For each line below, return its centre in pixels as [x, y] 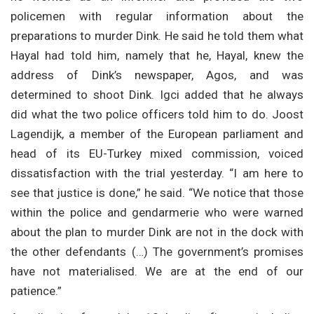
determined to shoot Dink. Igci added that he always [157, 94]
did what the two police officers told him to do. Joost [157, 114]
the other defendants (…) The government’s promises [157, 251]
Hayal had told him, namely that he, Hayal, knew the [157, 55]
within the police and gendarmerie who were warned [157, 212]
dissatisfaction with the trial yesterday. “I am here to [157, 173]
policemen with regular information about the [157, 16]
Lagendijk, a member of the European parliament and [157, 134]
